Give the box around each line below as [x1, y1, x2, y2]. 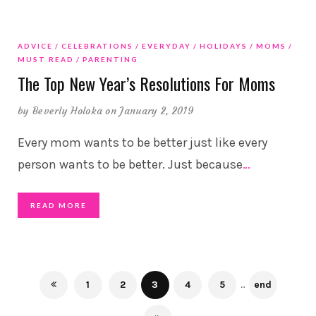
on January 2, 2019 [105, 104, 194, 117]
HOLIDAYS [200, 41, 248, 50]
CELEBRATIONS [61, 41, 133, 50]
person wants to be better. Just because [18, 156, 243, 172]
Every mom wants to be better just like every [18, 134, 267, 150]
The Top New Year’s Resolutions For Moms [18, 70, 275, 96]
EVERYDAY [142, 41, 191, 50]
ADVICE [18, 41, 53, 50]
